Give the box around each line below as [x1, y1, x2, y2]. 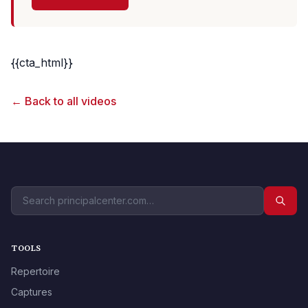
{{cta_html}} [11, 56, 73, 70]
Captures [11, 286, 52, 298]
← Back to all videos [11, 94, 116, 109]
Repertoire [11, 265, 60, 278]
